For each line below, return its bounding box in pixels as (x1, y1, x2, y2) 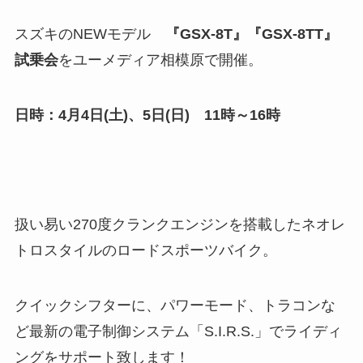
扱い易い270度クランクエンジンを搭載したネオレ (14, 216, 345, 233)
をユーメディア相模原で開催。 (58, 51, 263, 68)
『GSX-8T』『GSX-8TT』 (164, 25, 338, 42)
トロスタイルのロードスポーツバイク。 (14, 242, 277, 259)
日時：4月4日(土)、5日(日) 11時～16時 (14, 106, 280, 123)
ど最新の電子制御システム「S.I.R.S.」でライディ (14, 323, 342, 340)
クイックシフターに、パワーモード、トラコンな (14, 297, 335, 314)
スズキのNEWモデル (14, 25, 165, 42)
